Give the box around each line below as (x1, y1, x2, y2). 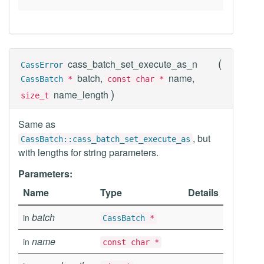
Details (188, 186, 219, 199)
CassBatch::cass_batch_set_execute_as (21, 134, 190, 144)
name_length (51, 88, 111, 101)
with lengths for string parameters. (18, 146, 159, 159)
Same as (18, 117, 55, 131)
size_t (21, 91, 49, 100)
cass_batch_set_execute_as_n (68, 57, 197, 71)
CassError (21, 60, 63, 70)
